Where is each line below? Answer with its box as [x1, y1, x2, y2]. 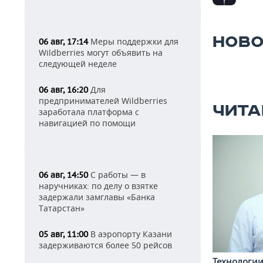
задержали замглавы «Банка [39, 191, 155, 203]
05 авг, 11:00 [39, 229, 88, 240]
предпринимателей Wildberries [39, 95, 167, 106]
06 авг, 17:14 [39, 36, 88, 47]
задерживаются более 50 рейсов [39, 240, 172, 251]
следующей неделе [39, 58, 117, 69]
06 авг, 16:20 [39, 85, 88, 95]
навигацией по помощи [39, 117, 136, 129]
